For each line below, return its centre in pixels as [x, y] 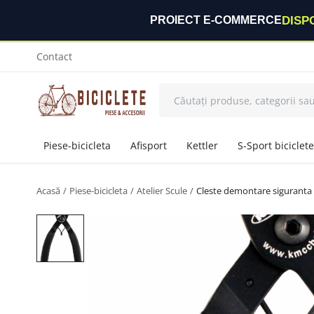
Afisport [149, 145]
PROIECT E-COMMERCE [216, 20]
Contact [54, 56]
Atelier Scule [162, 191]
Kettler [202, 145]
